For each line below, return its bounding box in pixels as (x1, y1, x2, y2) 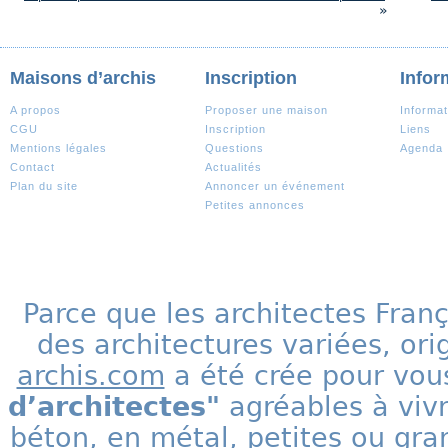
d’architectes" (8, 391, 220, 422)
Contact (10, 161, 55, 173)
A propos (10, 104, 61, 116)
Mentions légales (10, 142, 107, 154)
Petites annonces (205, 199, 305, 211)
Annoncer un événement (205, 180, 345, 192)
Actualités (205, 161, 262, 173)
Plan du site (10, 180, 78, 192)
